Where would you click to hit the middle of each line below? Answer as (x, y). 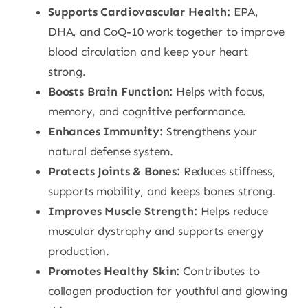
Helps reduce (232, 211)
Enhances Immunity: (105, 132)
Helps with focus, (219, 92)
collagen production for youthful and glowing (167, 291)
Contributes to (220, 271)
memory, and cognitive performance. (147, 112)
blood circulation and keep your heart (148, 52)
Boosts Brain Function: (110, 92)
